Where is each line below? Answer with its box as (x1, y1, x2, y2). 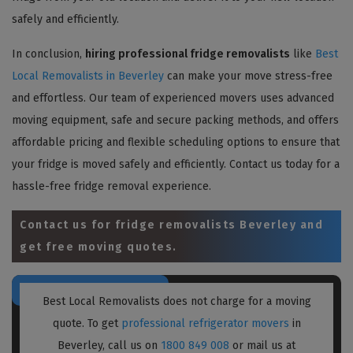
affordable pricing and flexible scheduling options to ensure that (12, 135, 340, 149)
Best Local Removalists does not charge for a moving (42, 294, 311, 308)
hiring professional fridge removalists (85, 46, 290, 61)
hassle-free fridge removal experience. (12, 179, 211, 193)
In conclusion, (12, 46, 85, 61)
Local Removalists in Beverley (12, 69, 164, 83)
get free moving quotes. (20, 240, 177, 254)
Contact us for (20, 217, 115, 232)
